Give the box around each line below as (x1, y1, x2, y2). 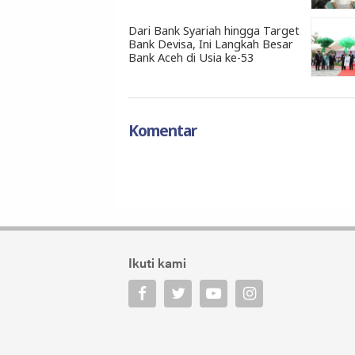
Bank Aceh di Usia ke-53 (128, 49, 254, 65)
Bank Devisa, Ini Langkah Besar (128, 36, 293, 52)
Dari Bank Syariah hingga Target (128, 22, 300, 38)
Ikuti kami (128, 258, 186, 271)
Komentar (128, 119, 197, 141)
